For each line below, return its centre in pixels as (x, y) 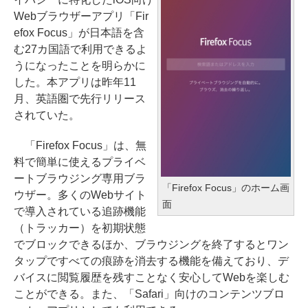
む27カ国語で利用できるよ (80, 49)
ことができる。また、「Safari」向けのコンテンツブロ (149, 294)
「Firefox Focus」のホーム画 (226, 188)
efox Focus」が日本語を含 (79, 33)
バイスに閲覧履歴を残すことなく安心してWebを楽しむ (152, 277)
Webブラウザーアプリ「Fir (81, 16)
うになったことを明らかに (80, 66)
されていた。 (47, 115)
